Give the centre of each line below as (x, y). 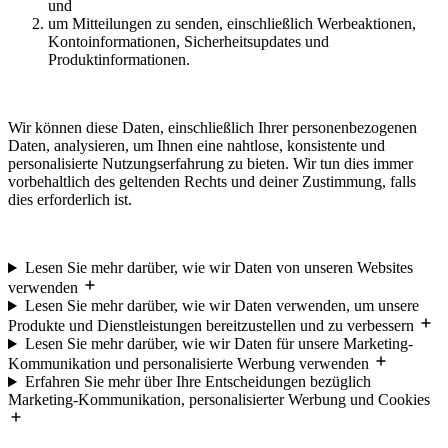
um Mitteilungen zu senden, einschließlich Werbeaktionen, (232, 24)
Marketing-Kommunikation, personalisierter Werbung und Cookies (219, 400)
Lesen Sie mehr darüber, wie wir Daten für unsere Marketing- (218, 344)
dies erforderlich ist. (70, 200)
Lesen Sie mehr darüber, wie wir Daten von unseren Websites (218, 268)
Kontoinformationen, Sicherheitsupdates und (188, 42)
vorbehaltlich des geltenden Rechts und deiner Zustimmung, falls (212, 182)
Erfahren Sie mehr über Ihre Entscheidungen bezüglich (197, 382)
